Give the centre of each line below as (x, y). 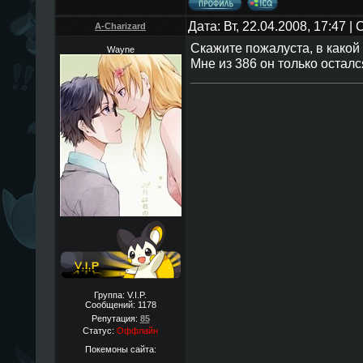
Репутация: (115, 318)
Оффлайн (137, 331)
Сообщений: (111, 305)
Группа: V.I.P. (120, 295)
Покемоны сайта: (120, 349)
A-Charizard (120, 26)
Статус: (100, 331)
